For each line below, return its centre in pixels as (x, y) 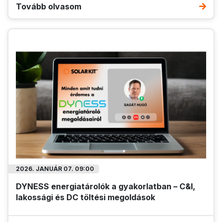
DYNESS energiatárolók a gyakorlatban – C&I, (106, 187)
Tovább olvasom (49, 6)
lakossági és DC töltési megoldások (85, 197)
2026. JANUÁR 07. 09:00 (55, 169)
